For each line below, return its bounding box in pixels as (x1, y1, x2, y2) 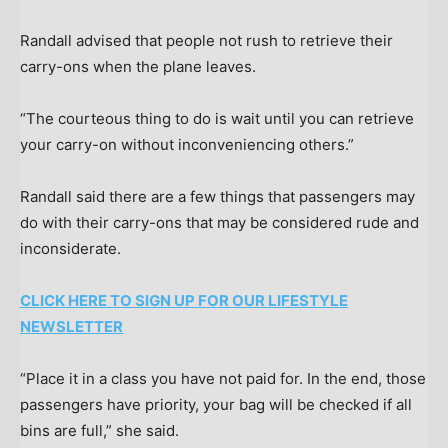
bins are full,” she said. (20, 421, 183, 441)
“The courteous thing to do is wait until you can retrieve (20, 109, 414, 129)
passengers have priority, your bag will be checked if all (20, 395, 412, 415)
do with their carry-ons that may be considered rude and (20, 213, 419, 233)
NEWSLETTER (20, 317, 123, 337)
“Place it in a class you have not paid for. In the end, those (20, 369, 426, 389)
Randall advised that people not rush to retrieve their (20, 31, 393, 51)
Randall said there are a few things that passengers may (20, 187, 415, 207)
